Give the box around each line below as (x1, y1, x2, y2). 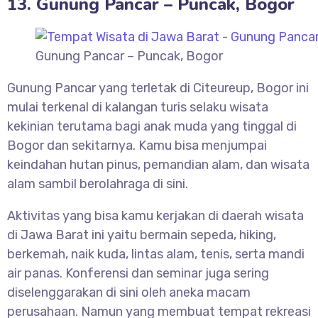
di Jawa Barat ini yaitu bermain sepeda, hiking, (7, 227, 276, 243)
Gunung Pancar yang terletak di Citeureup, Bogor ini (7, 80, 309, 97)
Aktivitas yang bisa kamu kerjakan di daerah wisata (7, 208, 304, 224)
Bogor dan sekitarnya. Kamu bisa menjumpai (7, 138, 267, 154)
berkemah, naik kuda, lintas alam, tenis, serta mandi (7, 246, 305, 263)
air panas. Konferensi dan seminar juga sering (7, 265, 269, 282)
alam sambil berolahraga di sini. (7, 176, 188, 192)
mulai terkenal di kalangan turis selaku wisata (7, 99, 268, 116)
